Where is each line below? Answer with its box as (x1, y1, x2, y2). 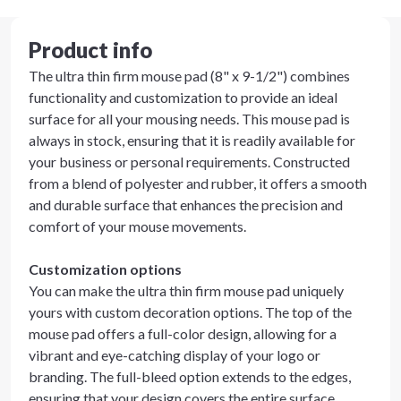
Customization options (29, 260, 182, 277)
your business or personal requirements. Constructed (29, 153, 350, 170)
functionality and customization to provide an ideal (29, 89, 337, 106)
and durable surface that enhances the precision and (29, 196, 343, 213)
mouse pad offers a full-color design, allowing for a (29, 325, 337, 342)
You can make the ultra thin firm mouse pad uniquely (29, 282, 344, 299)
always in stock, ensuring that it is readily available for (29, 132, 355, 149)
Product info (29, 37, 152, 63)
